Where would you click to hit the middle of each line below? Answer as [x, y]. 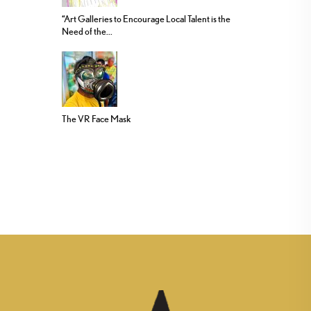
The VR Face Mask [96, 119]
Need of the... [87, 32]
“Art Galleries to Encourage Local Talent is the [146, 19]
